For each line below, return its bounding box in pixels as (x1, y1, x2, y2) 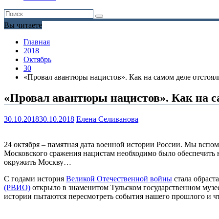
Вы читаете (4, 21, 42, 30)
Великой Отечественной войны (66, 175, 172, 183)
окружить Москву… (4, 158, 71, 167)
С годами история (4, 175, 66, 183)
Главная (23, 38, 50, 46)
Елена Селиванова (76, 115, 138, 124)
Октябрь (23, 55, 51, 64)
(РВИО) (4, 183, 30, 192)
